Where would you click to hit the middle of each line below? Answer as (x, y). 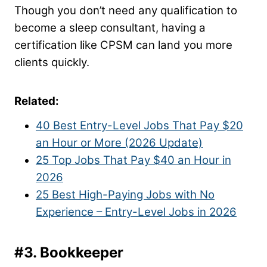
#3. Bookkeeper (69, 253)
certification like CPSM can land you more (123, 45)
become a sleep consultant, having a (110, 28)
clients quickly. (53, 63)
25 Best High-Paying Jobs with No (125, 195)
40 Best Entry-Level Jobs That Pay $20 (139, 126)
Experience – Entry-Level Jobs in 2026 (136, 212)
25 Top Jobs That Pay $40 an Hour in (133, 160)
